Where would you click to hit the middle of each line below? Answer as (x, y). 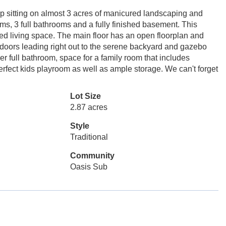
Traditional (89, 137)
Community (92, 156)
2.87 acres (89, 107)
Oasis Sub (89, 167)
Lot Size (85, 96)
